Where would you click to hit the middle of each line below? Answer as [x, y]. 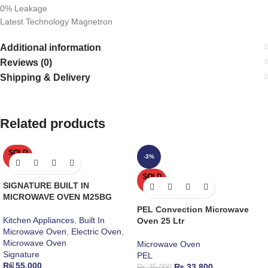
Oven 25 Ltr [161, 220]
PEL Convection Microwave [193, 209]
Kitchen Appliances [39, 220]
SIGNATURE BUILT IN [46, 185]
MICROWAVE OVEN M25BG [57, 197]
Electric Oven [96, 231]
